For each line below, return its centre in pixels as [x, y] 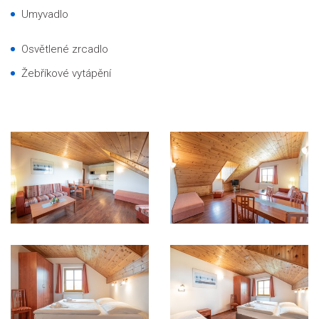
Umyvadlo [45, 14]
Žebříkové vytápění [66, 73]
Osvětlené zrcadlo [65, 49]
